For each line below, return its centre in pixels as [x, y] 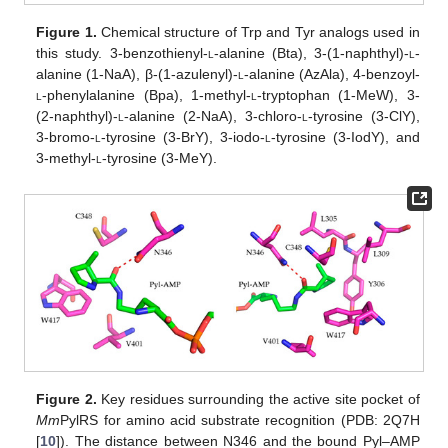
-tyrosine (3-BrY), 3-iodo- [183, 136]
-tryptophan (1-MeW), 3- [338, 94]
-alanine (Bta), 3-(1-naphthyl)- [311, 52]
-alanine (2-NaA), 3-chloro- [213, 115]
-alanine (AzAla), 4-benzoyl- [331, 73]
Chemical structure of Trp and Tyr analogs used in [258, 31]
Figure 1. [66, 31]
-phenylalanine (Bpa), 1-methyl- [147, 94]
